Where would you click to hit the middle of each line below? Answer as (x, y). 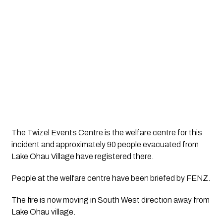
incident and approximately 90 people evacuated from (105, 145)
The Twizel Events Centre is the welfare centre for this (107, 133)
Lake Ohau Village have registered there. (83, 157)
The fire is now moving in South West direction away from (110, 200)
